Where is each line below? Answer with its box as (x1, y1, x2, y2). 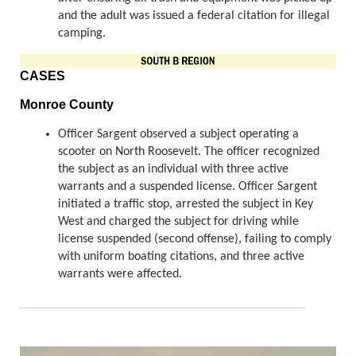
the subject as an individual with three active (58, 163, 288, 176)
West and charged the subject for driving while (58, 215, 299, 229)
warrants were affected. (58, 268, 182, 281)
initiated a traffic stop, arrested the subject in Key (58, 198, 313, 211)
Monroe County (20, 98, 114, 112)
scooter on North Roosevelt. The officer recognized (58, 145, 319, 159)
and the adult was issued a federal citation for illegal (58, 10, 330, 23)
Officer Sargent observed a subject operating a (58, 128, 299, 141)
